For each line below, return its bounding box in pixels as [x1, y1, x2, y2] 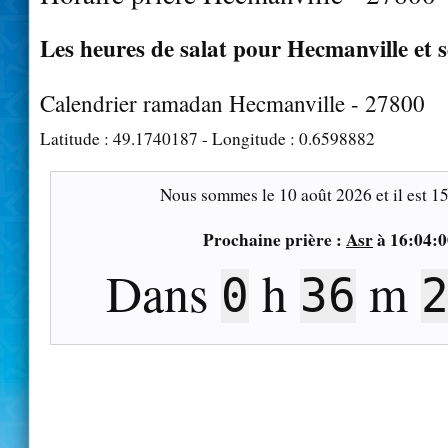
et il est [372, 182, 431, 206]
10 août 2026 [279, 182, 372, 206]
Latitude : [40, 126, 113, 150]
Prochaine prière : [203, 226, 346, 252]
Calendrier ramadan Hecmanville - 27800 [40, 87, 425, 118]
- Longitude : [198, 126, 299, 150]
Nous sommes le [160, 182, 279, 206]
